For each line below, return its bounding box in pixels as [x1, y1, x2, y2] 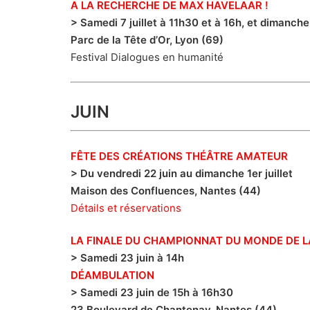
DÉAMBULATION [71, 268, 154, 282]
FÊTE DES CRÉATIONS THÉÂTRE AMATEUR [71, 149, 288, 163]
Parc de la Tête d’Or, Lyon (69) [71, 33, 224, 47]
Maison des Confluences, [71, 183, 197, 197]
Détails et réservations [71, 201, 181, 215]
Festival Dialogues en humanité [71, 51, 224, 64]
